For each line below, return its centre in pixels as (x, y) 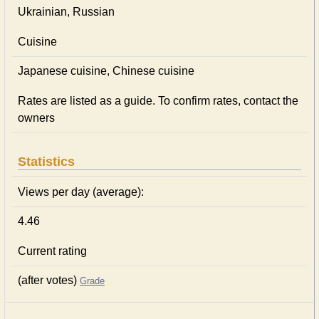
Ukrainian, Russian (66, 12)
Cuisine (37, 42)
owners (36, 118)
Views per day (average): (81, 192)
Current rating (52, 251)
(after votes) (49, 280)
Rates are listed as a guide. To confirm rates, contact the (158, 101)
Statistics (46, 162)
